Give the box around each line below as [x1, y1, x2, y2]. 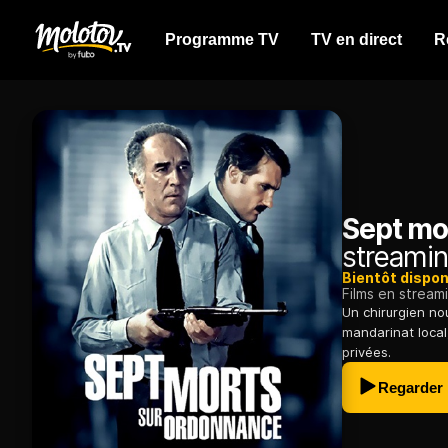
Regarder [378, 379, 443, 397]
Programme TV [165, 31, 279, 48]
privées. [342, 344, 391, 361]
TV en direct [311, 31, 402, 48]
